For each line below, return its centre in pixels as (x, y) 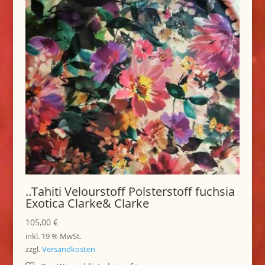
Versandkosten (68, 250)
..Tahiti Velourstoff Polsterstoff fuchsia (130, 191)
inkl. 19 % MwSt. (53, 236)
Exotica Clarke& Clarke (87, 203)
